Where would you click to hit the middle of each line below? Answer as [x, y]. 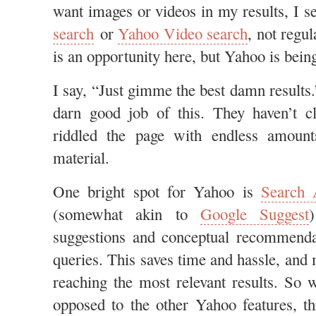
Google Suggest [255, 214]
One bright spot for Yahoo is [157, 191]
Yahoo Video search [183, 33]
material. [81, 157]
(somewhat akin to [127, 214]
